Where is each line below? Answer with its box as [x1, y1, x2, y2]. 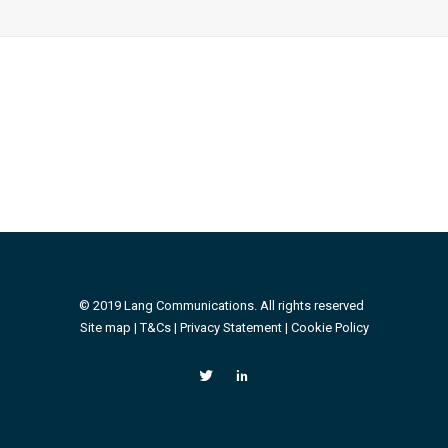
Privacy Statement [179, 320, 282, 335]
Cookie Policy [290, 320, 369, 335]
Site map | [79, 320, 140, 335]
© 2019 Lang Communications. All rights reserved [78, 298, 370, 313]
